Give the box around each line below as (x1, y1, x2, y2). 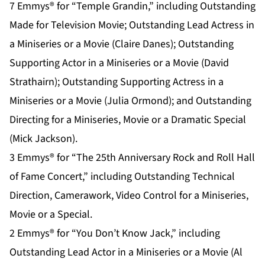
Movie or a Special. (9, 207, 92, 222)
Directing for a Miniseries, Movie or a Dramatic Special (9, 112, 246, 128)
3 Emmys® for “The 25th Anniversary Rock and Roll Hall (9, 150, 255, 166)
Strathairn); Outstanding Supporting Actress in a (9, 75, 224, 90)
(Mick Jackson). (9, 131, 77, 147)
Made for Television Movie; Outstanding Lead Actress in (9, 18, 254, 33)
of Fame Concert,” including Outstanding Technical (9, 169, 235, 185)
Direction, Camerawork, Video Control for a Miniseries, (9, 188, 248, 203)
